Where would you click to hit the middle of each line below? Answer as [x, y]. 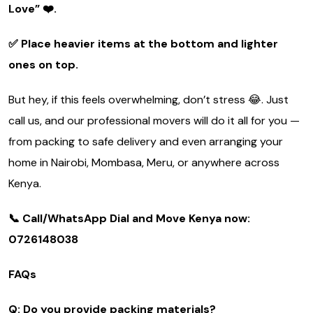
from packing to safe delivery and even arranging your [146, 141]
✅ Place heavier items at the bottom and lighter [143, 44]
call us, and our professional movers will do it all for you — [154, 121]
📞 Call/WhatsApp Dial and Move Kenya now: [129, 218]
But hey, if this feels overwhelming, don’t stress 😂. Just [148, 100]
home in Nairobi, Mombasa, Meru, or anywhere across [144, 162]
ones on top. [43, 65]
